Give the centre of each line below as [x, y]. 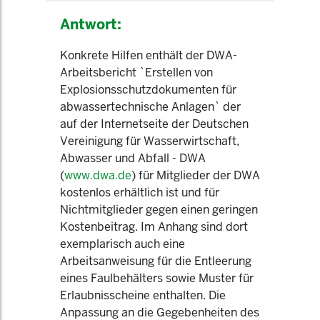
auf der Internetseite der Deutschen [154, 124]
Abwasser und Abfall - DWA [133, 158]
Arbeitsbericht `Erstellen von [136, 72]
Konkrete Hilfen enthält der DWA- [149, 55]
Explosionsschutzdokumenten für [148, 90]
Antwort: [91, 24]
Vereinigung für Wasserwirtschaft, [150, 141]
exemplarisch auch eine [122, 244]
